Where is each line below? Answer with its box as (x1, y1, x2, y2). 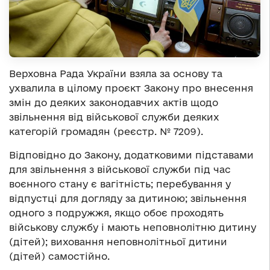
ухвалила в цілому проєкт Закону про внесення (9, 83, 253, 94)
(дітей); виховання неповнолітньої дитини (9, 236, 227, 248)
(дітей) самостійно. (9, 251, 110, 262)
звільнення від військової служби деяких (9, 111, 219, 123)
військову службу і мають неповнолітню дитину (9, 222, 256, 233)
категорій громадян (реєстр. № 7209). (9, 126, 203, 137)
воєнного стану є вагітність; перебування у (9, 178, 231, 190)
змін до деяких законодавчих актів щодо (9, 97, 218, 108)
